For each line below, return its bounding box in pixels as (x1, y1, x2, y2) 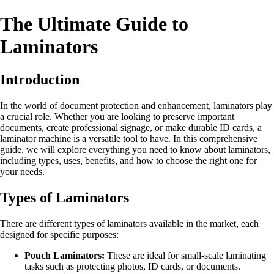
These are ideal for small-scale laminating (105, 250, 266, 261)
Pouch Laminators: (24, 250, 105, 261)
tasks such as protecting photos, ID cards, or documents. (24, 261, 240, 272)
